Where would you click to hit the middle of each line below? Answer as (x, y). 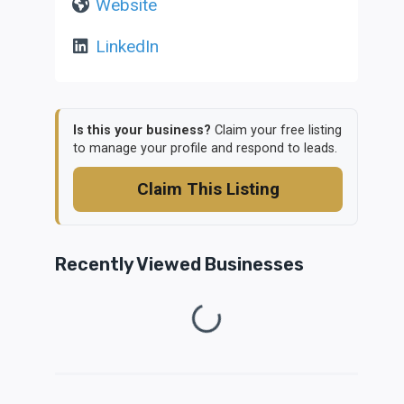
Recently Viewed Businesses (180, 265)
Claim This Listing (208, 188)
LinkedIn (127, 47)
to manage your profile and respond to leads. (206, 148)
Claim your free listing (277, 130)
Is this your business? (142, 130)
